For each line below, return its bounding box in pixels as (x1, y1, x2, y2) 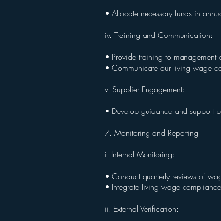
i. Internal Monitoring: (105, 149, 177, 160)
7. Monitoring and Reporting (105, 127, 201, 138)
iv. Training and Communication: (105, 30, 215, 40)
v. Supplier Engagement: (105, 84, 187, 95)
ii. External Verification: (105, 203, 181, 214)
